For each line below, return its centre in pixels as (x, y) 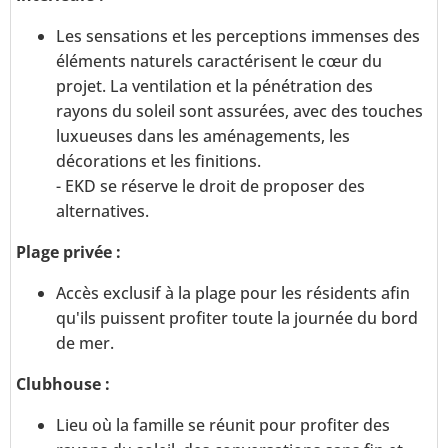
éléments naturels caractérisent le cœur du (219, 61)
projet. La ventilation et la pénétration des (214, 86)
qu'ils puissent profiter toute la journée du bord (237, 318)
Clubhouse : (63, 384)
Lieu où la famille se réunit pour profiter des (223, 425)
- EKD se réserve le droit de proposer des (210, 186)
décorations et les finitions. (158, 161)
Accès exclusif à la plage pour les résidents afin (233, 293)
